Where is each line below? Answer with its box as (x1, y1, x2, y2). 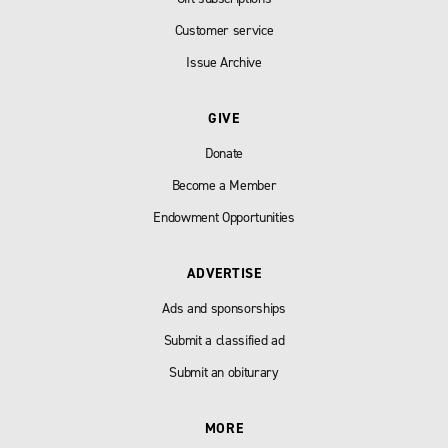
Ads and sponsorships (162, 298, 286, 318)
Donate (205, 143, 243, 163)
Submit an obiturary (169, 362, 279, 382)
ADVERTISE (186, 263, 262, 283)
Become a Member (171, 175, 277, 195)
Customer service (174, 20, 274, 40)
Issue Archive (186, 52, 262, 72)
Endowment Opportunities (153, 207, 295, 227)
